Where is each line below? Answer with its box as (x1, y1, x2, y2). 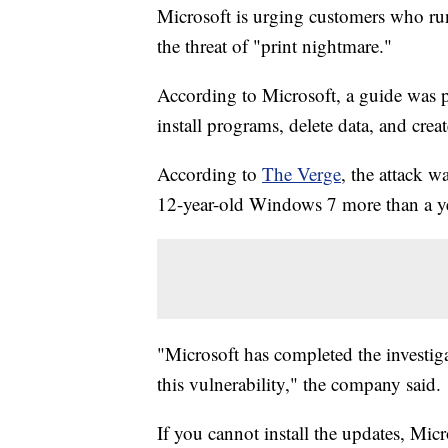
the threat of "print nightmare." (157, 33, 392, 59)
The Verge (262, 161, 341, 187)
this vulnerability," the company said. (157, 371, 441, 397)
